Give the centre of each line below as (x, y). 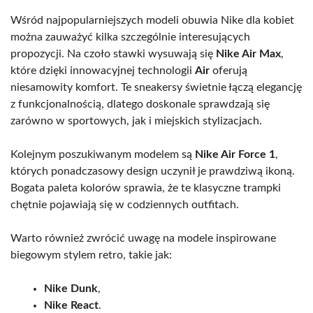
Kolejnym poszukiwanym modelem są (103, 154)
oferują (228, 70)
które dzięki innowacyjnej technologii (103, 70)
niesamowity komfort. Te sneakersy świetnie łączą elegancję (156, 87)
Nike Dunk (71, 288)
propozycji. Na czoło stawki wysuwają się (113, 53)
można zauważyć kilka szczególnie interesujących (130, 37)
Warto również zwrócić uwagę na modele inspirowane (143, 238)
